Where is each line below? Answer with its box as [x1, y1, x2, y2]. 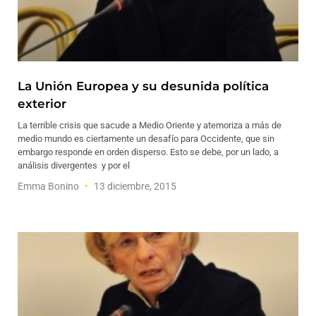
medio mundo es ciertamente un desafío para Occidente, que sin [18, 133, 274, 144]
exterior [18, 97, 66, 111]
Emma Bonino [18, 181, 81, 192]
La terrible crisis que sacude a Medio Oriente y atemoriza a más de [18, 120, 281, 130]
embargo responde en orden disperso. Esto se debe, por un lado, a [18, 147, 279, 157]
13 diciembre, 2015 [92, 181, 176, 192]
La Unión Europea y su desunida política [18, 79, 269, 93]
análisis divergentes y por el [18, 160, 130, 171]
